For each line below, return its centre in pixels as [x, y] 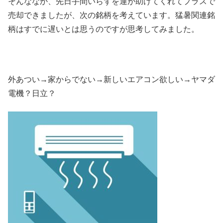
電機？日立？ [32, 94]
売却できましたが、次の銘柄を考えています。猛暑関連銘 [111, 15]
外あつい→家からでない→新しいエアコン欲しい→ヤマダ [111, 80]
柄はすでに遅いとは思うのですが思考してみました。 [104, 29]
